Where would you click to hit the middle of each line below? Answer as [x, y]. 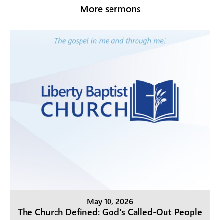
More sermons [110, 9]
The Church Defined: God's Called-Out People [110, 212]
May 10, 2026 [110, 201]
